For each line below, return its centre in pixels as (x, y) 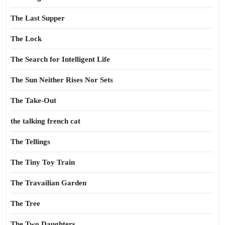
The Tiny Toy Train (43, 162)
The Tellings (30, 142)
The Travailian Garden (48, 183)
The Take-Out (33, 100)
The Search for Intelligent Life (60, 59)
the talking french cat (45, 121)
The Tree (25, 203)
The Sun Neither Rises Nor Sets (62, 80)
